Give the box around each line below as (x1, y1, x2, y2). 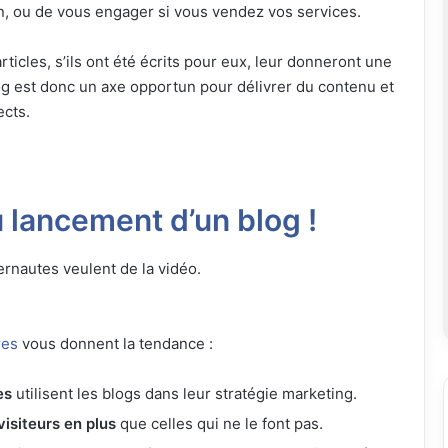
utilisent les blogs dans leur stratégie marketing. (11, 383, 357, 403)
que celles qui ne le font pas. (115, 413, 323, 433)
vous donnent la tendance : (17, 333, 213, 353)
